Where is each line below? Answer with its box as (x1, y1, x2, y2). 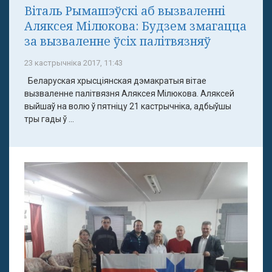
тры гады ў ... (24, 114, 74, 124)
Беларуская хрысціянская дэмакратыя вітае (24, 76, 206, 86)
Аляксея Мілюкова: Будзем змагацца (24, 18, 246, 35)
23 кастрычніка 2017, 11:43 (24, 58, 123, 68)
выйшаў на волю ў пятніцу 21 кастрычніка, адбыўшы (24, 101, 231, 112)
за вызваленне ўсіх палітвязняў (24, 33, 211, 50)
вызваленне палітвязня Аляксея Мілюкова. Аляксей (24, 89, 234, 99)
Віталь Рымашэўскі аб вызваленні (24, 2, 225, 19)
